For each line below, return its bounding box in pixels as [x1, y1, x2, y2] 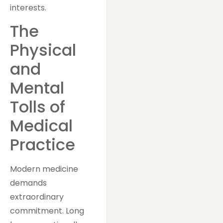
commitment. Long [10, 205, 84, 217]
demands [10, 177, 47, 189]
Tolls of [10, 95, 65, 118]
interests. [10, 1, 46, 13]
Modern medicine [10, 163, 78, 175]
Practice [10, 133, 75, 156]
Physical [10, 38, 76, 61]
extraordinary [10, 191, 64, 203]
